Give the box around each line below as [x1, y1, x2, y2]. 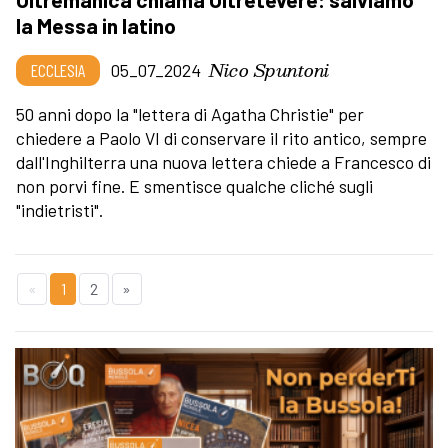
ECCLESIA [31, 58, 85, 81]
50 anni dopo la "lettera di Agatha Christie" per [16, 102, 364, 125]
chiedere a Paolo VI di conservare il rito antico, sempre [16, 126, 427, 149]
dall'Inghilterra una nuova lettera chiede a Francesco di [16, 150, 431, 173]
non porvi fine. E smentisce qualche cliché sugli [16, 174, 373, 197]
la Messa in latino [16, 12, 176, 38]
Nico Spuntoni [209, 54, 329, 84]
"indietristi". [16, 198, 103, 221]
